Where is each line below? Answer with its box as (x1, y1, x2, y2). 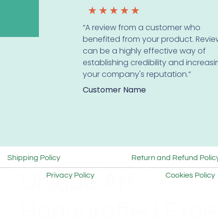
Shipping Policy (7, 153, 60, 162)
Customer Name (83, 84, 146, 96)
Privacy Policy (46, 171, 94, 179)
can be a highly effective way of (83, 45, 206, 57)
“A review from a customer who (83, 22, 201, 34)
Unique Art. (19, 169, 144, 195)
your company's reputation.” (83, 69, 191, 80)
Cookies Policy (165, 171, 215, 179)
